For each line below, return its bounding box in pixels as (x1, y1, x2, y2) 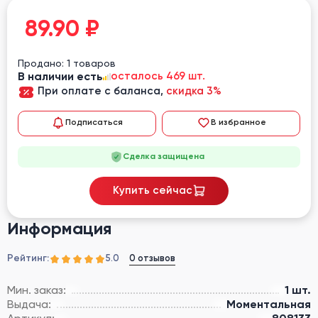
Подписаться (65, 118, 123, 127)
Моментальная (226, 297, 311, 311)
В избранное (210, 118, 266, 127)
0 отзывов (129, 253, 175, 263)
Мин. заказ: (7, 283, 66, 297)
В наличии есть (18, 69, 103, 83)
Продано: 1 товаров (18, 57, 116, 69)
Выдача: (7, 297, 51, 311)
